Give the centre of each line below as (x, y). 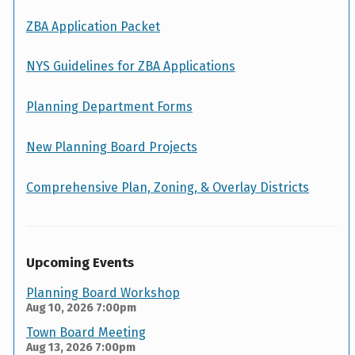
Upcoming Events (80, 263)
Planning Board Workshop (103, 293)
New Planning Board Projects (111, 147)
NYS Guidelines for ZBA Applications (130, 67)
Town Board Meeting (86, 333)
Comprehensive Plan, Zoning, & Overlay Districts (167, 188)
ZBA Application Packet (93, 26)
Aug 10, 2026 (59, 308)
